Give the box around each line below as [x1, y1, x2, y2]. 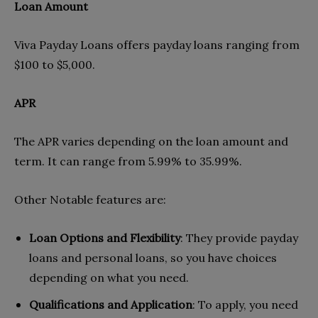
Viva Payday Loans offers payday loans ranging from [14, 37, 300, 52]
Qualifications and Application [29, 297, 192, 312]
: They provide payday [180, 230, 298, 245]
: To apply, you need [192, 297, 298, 312]
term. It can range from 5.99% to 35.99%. [14, 153, 242, 168]
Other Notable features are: [14, 192, 166, 207]
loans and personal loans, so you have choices [29, 250, 277, 265]
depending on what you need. [29, 270, 189, 285]
